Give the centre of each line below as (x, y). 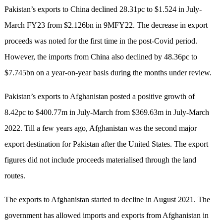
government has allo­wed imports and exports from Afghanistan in (106, 216)
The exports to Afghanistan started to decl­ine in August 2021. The (107, 200)
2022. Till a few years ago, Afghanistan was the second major (100, 128)
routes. (15, 176)
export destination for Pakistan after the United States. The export (106, 144)
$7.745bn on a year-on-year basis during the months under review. (108, 73)
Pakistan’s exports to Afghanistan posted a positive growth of (99, 97)
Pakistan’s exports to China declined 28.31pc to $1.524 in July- (103, 9)
